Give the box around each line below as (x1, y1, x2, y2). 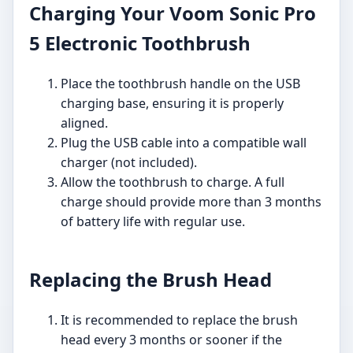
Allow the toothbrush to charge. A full (61, 173, 284, 191)
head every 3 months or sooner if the (61, 331, 282, 349)
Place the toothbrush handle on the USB (61, 75, 300, 93)
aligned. (61, 114, 108, 132)
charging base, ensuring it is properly (61, 95, 284, 113)
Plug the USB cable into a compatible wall (61, 134, 307, 152)
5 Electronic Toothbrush (29, 30, 251, 57)
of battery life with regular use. (61, 213, 245, 231)
